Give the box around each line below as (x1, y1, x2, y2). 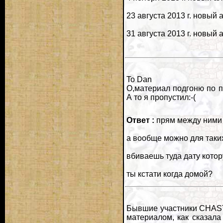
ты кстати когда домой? (126, 170, 213, 178)
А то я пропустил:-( (126, 93, 196, 102)
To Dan (126, 75, 152, 84)
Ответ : (126, 116, 154, 124)
